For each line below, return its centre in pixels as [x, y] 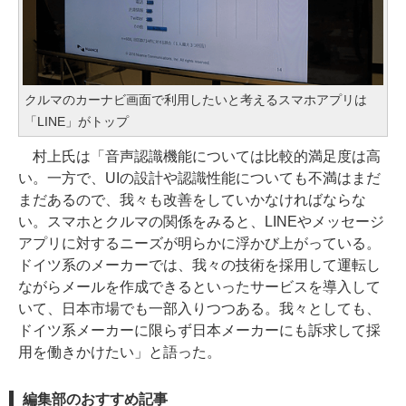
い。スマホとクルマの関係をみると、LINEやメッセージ [201, 222]
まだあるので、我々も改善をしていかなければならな [192, 200]
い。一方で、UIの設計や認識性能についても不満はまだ [199, 179]
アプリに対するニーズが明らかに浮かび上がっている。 [199, 244]
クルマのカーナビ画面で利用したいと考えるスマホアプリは [196, 100]
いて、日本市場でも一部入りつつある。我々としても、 [199, 309]
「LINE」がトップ [77, 122]
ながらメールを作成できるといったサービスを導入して [199, 287]
